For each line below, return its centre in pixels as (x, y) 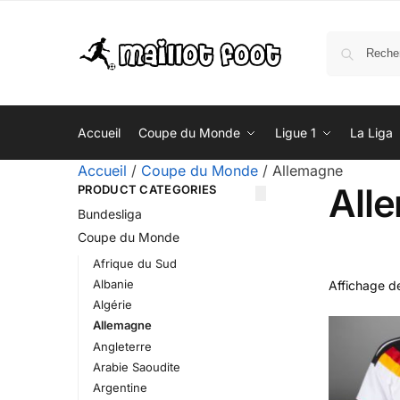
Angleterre (122, 346)
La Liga (372, 133)
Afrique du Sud (134, 263)
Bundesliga (110, 214)
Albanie (113, 284)
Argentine (120, 387)
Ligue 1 (295, 133)
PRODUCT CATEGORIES (147, 189)
